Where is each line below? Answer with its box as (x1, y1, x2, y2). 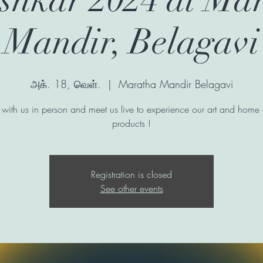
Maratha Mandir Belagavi (118, 77, 233, 91)
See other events (100, 182, 163, 195)
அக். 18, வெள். (30, 77, 101, 91)
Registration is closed (91, 168, 172, 181)
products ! (112, 117, 151, 130)
